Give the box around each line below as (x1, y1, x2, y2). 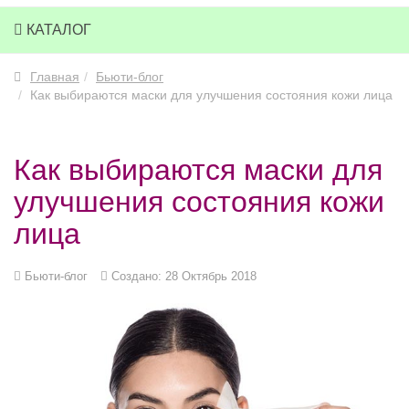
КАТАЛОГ (23, 22, 91, 37)
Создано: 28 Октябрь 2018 (111, 269, 257, 283)
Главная (30, 69, 79, 84)
